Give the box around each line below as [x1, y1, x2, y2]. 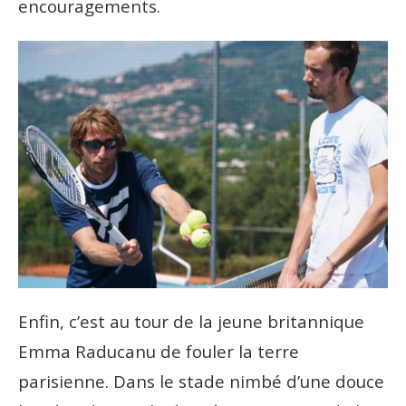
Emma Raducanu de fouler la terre [18, 340, 299, 363]
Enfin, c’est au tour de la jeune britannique [18, 310, 364, 333]
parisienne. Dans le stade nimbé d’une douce [18, 370, 384, 393]
